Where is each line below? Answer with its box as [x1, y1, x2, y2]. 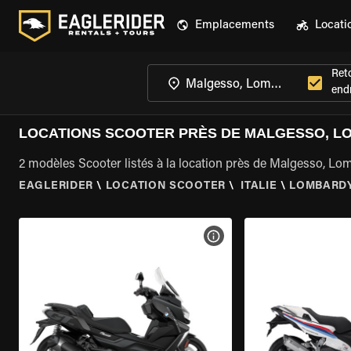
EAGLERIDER [19, 181, 93, 192]
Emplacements [195, 20, 274, 31]
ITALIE [237, 181, 277, 192]
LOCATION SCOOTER [105, 181, 226, 192]
